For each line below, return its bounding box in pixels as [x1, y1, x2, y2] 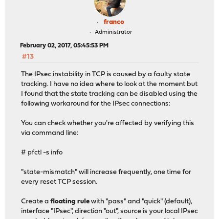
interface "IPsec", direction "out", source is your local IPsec [21, 208, 198, 216]
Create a [21, 198, 51, 206]
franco [104, 19, 124, 26]
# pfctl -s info [21, 149, 63, 157]
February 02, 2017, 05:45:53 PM [20, 43, 109, 49]
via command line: [21, 130, 79, 137]
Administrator [94, 29, 132, 36]
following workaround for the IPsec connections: [21, 100, 171, 108]
